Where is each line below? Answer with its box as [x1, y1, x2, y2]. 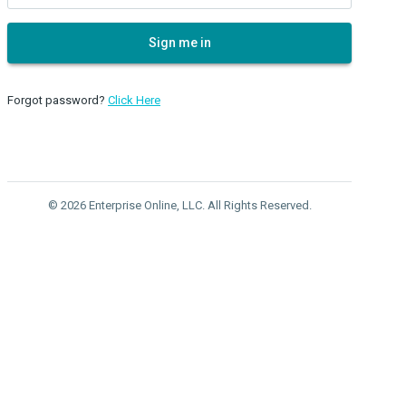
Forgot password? [7, 92, 108, 107]
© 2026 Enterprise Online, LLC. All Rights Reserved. [47, 198, 312, 212]
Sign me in [148, 34, 211, 50]
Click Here [108, 92, 160, 107]
